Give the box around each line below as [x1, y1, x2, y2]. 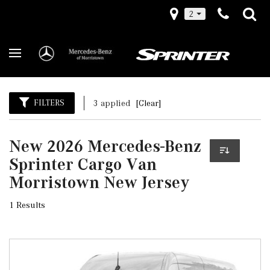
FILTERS [34, 98, 64, 107]
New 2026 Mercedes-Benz [9, 137, 201, 155]
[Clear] [136, 98, 162, 108]
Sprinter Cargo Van [9, 155, 157, 174]
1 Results [9, 200, 45, 210]
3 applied [93, 98, 133, 108]
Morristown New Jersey [9, 173, 189, 192]
